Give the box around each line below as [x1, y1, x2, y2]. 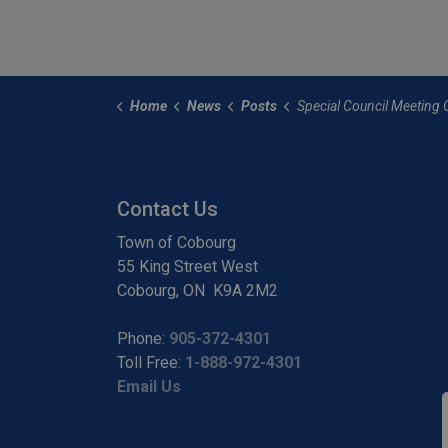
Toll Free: [117, 353, 185, 372]
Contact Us [117, 197, 218, 221]
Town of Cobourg [117, 233, 236, 252]
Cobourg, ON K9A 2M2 [117, 281, 278, 300]
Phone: [117, 329, 169, 348]
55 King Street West [117, 257, 258, 276]
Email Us [117, 377, 181, 396]
